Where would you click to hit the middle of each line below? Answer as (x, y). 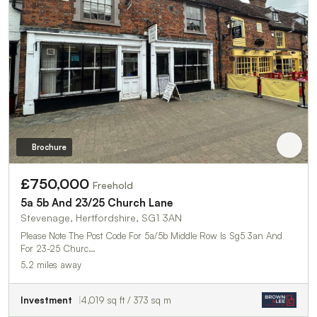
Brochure (49, 147)
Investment (46, 300)
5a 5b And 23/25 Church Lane (97, 202)
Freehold (113, 185)
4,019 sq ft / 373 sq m (126, 300)
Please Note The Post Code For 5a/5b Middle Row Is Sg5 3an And (151, 235)
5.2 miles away (51, 264)
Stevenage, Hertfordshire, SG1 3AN (101, 217)
